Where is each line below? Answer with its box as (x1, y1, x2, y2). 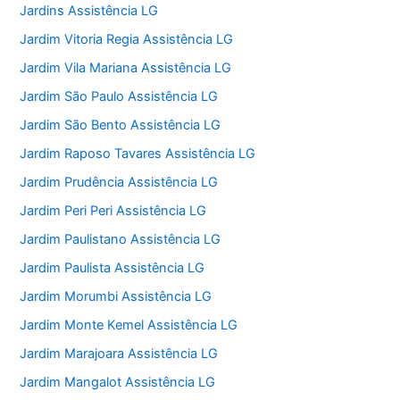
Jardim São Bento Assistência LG (20, 117, 221, 134)
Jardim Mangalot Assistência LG (20, 373, 216, 390)
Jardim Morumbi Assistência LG (20, 287, 212, 304)
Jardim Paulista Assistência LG (20, 259, 205, 276)
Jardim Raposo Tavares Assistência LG (20, 146, 256, 162)
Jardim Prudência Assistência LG (20, 173, 219, 190)
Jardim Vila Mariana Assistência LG (20, 60, 232, 77)
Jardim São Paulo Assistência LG (20, 88, 219, 105)
